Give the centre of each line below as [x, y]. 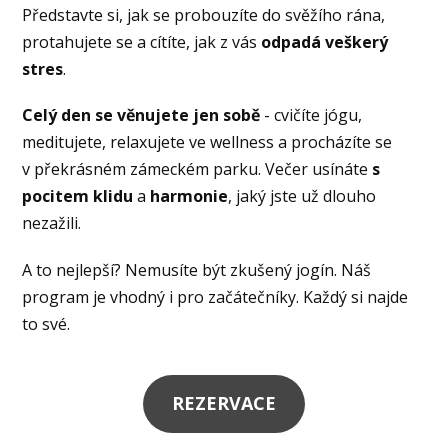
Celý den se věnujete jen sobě [141, 115]
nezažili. [52, 223]
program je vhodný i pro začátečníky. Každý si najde [215, 296]
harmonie [189, 196]
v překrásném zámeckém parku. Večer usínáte [197, 169]
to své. [46, 323]
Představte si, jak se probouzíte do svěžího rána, [204, 15]
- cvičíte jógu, [311, 115]
